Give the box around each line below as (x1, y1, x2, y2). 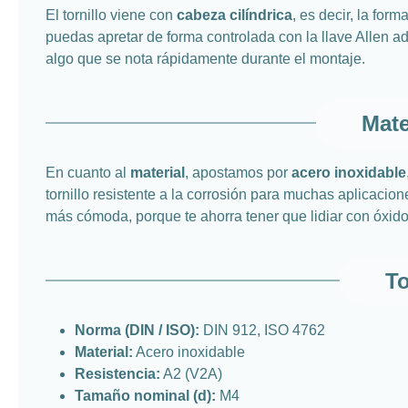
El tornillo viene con (46, 6, 177, 23)
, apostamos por (185, 164, 291, 180)
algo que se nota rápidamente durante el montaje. (46, 50, 365, 66)
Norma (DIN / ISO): (75, 321, 199, 338)
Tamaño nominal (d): (75, 387, 216, 403)
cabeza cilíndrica (177, 6, 292, 23)
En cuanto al (46, 164, 130, 180)
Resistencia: (75, 365, 160, 382)
